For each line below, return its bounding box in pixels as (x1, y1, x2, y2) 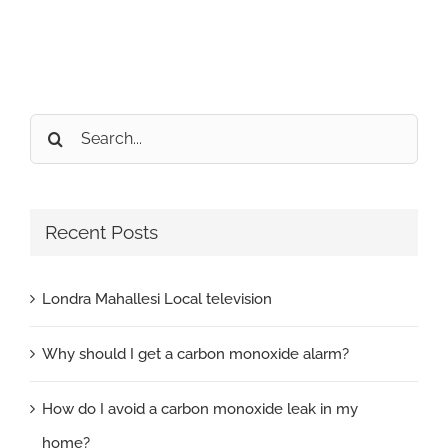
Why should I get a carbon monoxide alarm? (42, 344, 349, 363)
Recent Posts (45, 220, 158, 244)
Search (29, 120, 77, 139)
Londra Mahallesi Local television (42, 289, 272, 308)
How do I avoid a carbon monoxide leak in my (42, 399, 358, 418)
